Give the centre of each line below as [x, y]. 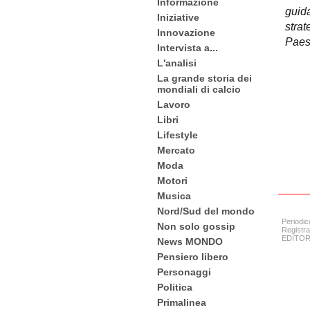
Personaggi [184, 272]
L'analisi [177, 63]
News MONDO [190, 241]
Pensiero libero [193, 257]
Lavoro [174, 104]
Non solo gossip [196, 226]
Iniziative [178, 17]
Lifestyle [177, 135]
